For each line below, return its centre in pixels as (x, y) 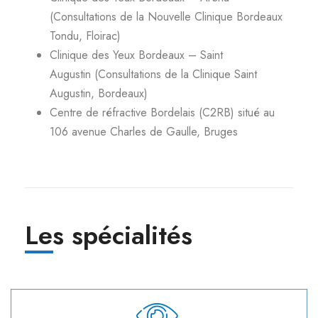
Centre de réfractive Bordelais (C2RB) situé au (162, 112)
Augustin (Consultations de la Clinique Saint (153, 74)
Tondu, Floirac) (85, 35)
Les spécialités (109, 235)
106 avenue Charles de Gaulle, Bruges (144, 131)
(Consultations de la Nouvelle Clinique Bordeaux (166, 16)
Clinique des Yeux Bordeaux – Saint (136, 55)
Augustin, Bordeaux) (99, 93)
